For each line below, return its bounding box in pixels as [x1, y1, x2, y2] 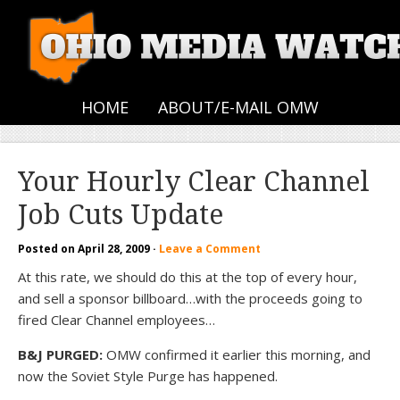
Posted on [18, 241, 78, 256]
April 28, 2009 [78, 241, 150, 256]
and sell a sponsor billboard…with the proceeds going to [18, 289, 362, 307]
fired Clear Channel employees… [18, 311, 215, 329]
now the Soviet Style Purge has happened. [18, 367, 278, 385]
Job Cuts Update [18, 199, 223, 230]
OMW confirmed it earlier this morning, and [103, 346, 371, 363]
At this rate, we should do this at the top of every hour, [18, 268, 357, 286]
